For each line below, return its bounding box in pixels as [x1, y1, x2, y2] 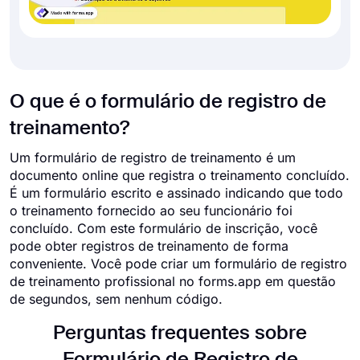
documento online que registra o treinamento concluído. [10, 167, 350, 183]
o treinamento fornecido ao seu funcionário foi [10, 202, 292, 219]
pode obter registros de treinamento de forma [10, 238, 288, 254]
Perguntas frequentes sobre [53, 324, 307, 343]
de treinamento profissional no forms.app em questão [10, 273, 336, 289]
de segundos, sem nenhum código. [10, 291, 223, 307]
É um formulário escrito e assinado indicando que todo [10, 185, 343, 201]
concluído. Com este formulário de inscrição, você [10, 220, 317, 236]
